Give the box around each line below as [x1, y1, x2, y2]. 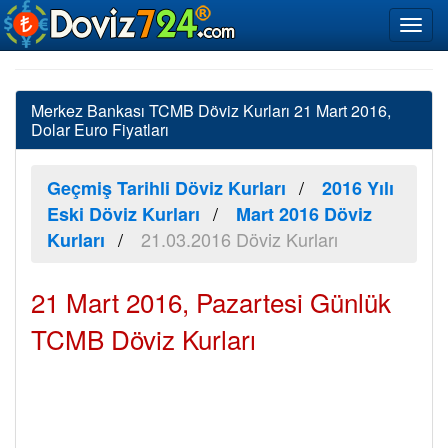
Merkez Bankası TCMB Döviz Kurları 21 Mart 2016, [31, 99, 391, 122]
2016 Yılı [322, 175, 394, 201]
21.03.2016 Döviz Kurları [141, 226, 338, 252]
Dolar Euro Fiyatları [31, 118, 169, 141]
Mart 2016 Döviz [236, 201, 372, 227]
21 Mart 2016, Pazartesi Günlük [31, 283, 391, 320]
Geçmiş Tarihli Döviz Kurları [47, 175, 286, 201]
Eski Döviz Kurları [47, 201, 200, 227]
